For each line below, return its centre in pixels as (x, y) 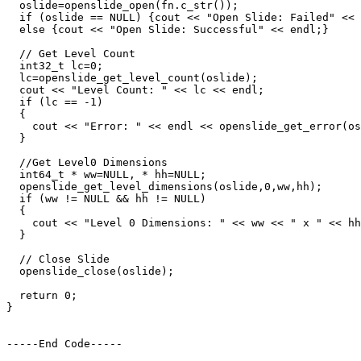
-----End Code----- (64, 344)
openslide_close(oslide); (90, 272)
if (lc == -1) (55, 102)
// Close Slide (58, 259)
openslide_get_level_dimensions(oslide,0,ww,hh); (164, 187)
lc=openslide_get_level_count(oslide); (132, 78)
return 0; (42, 296)
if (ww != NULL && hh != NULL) (106, 199)
